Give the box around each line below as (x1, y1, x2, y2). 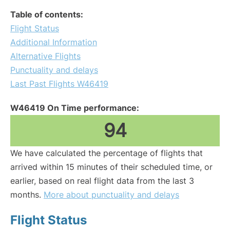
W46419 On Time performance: (10, 103, 139, 113)
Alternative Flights (10, 51, 81, 61)
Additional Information (10, 37, 97, 47)
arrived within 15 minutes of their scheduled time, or (10, 162, 213, 172)
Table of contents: (10, 9, 83, 20)
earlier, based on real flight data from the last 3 (10, 176, 194, 186)
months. (10, 189, 44, 200)
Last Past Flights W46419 (10, 79, 108, 89)
